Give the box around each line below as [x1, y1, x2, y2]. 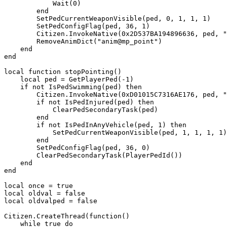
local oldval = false [4, 190, 85, 197]
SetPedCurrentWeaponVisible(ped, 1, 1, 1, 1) [4, 129, 53, 136]
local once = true [4, 182, 73, 190]
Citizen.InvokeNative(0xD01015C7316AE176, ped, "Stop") [4, 91, 36, 98]
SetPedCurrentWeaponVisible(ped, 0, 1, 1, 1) [4, 15, 36, 22]
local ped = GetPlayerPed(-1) [4, 75, 20, 83]
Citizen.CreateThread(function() [4, 212, 130, 220]
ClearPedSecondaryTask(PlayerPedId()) [4, 152, 36, 159]
